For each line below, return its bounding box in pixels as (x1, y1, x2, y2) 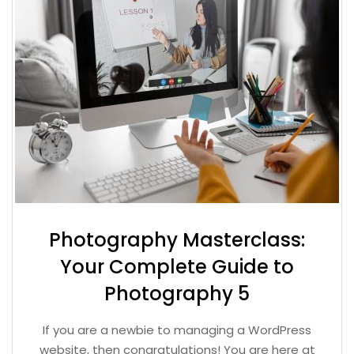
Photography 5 (104, 281, 250, 307)
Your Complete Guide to (60, 254, 294, 280)
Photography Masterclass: (49, 227, 305, 253)
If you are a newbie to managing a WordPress (43, 322, 311, 338)
